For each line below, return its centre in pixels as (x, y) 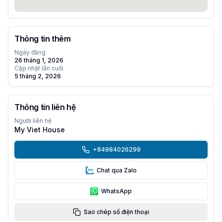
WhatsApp (116, 191)
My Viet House (40, 130)
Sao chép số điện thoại (116, 212)
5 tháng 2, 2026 (38, 76)
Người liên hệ (33, 121)
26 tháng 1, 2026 (39, 60)
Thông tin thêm (43, 39)
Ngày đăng (30, 52)
